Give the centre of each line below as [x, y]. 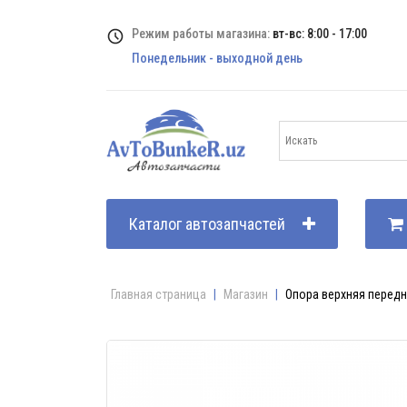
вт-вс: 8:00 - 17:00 [320, 33]
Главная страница [159, 294]
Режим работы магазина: [202, 33]
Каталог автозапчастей [207, 224]
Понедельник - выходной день [217, 58]
